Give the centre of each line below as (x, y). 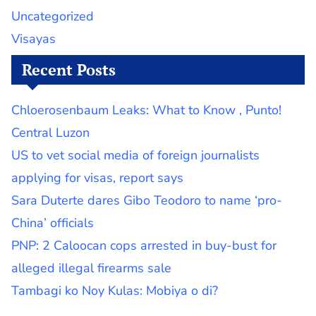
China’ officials (53, 223)
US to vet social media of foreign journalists (135, 155)
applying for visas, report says (97, 177)
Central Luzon (50, 132)
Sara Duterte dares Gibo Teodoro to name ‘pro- (147, 200)
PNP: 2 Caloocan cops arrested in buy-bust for (144, 245)
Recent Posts (69, 69)
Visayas (34, 38)
